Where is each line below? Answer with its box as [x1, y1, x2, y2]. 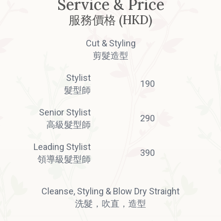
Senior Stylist [39, 107, 91, 117]
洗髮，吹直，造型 [75, 198, 146, 209]
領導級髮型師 [37, 153, 91, 164]
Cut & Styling [85, 37, 136, 48]
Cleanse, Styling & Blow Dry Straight [41, 185, 180, 196]
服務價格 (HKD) [69, 12, 152, 28]
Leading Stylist [34, 141, 91, 152]
